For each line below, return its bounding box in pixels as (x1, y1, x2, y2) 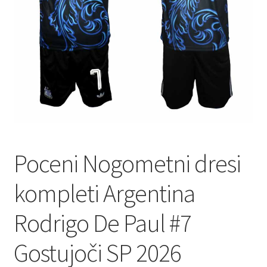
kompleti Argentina (13, 178, 195, 209)
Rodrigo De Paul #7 (13, 207, 191, 239)
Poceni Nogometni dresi (13, 148, 241, 179)
